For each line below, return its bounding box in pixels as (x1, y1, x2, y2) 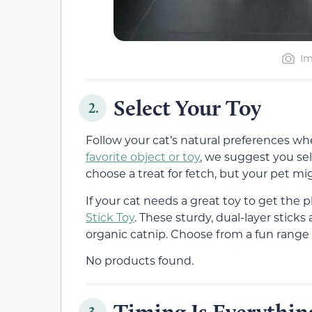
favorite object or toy (86, 149, 200, 164)
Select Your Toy (114, 94, 261, 122)
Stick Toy (86, 209, 134, 224)
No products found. (86, 252, 194, 267)
